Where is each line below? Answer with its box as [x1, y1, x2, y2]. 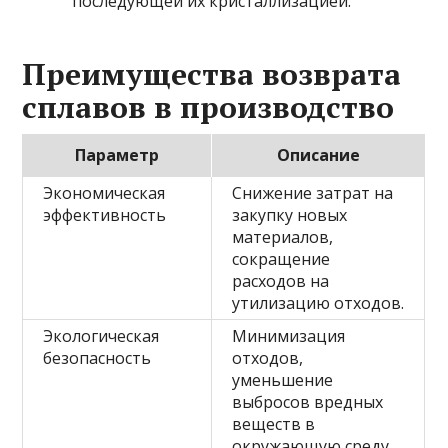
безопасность [43, 347, 152, 370]
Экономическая [43, 182, 166, 205]
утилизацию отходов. [232, 292, 405, 315]
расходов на [232, 270, 330, 293]
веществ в [232, 413, 316, 436]
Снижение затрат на [232, 182, 394, 205]
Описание [276, 144, 360, 167]
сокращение [232, 248, 331, 271]
